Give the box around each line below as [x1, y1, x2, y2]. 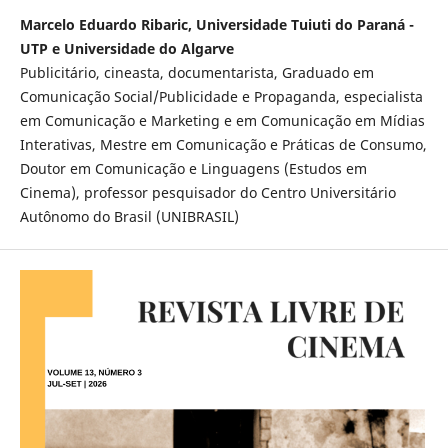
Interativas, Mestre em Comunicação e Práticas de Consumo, [19, 134, 427, 154]
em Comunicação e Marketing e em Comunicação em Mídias [19, 110, 425, 130]
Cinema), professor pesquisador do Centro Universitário [19, 182, 396, 202]
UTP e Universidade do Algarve [19, 38, 234, 58]
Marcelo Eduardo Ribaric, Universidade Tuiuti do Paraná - [19, 14, 414, 34]
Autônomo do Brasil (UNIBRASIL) [19, 206, 239, 226]
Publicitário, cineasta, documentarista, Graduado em [19, 62, 374, 82]
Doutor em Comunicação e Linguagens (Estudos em [19, 158, 367, 178]
